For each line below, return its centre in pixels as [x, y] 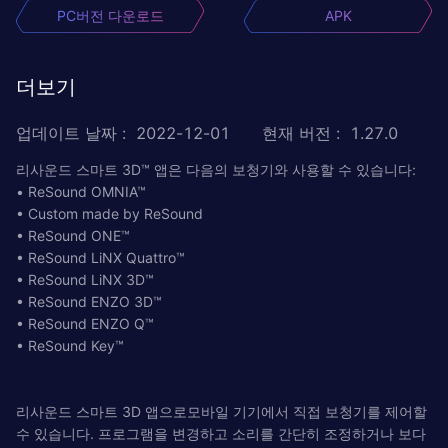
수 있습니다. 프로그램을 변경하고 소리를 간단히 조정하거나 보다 [221, 433]
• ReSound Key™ [70, 345]
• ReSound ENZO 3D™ [89, 301]
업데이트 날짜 [66, 132]
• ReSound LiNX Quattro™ [100, 257]
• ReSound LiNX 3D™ [85, 279]
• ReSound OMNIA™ [81, 191]
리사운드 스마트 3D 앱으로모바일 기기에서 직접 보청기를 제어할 [221, 411]
